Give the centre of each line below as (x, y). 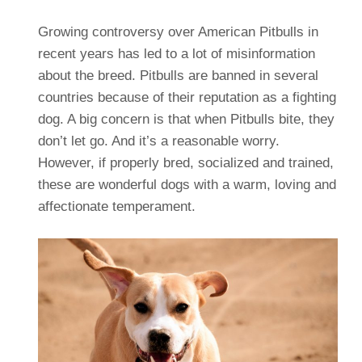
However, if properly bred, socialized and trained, (185, 162)
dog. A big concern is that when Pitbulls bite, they (186, 119)
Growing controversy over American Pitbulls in (178, 32)
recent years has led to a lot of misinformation (176, 53)
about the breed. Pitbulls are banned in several (178, 75)
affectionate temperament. (116, 206)
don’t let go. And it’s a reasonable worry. (158, 141)
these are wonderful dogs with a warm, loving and (187, 184)
